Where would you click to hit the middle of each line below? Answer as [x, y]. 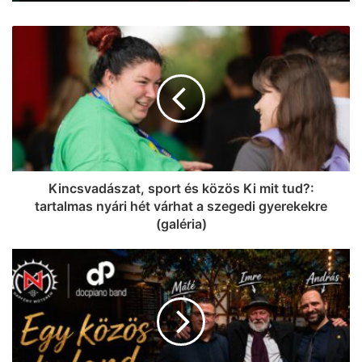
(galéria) [181, 223]
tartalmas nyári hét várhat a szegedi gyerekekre [181, 206]
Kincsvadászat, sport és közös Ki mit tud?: [181, 188]
